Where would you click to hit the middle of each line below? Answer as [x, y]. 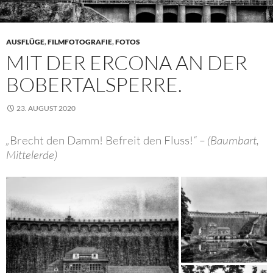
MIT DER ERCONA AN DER [127, 62]
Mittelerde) [32, 154]
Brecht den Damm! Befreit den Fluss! [101, 140]
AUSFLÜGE [25, 41]
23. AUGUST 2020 [46, 108]
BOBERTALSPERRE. [94, 84]
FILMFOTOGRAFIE [80, 41]
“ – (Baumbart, [226, 140]
